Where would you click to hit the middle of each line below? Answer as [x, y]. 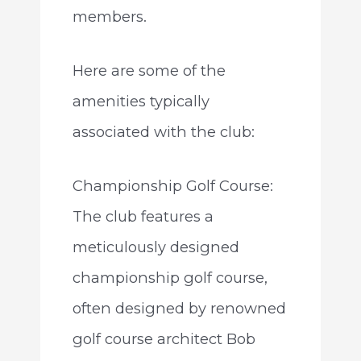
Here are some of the [149, 70]
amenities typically [141, 101]
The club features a [143, 216]
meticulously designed [156, 247]
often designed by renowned [179, 308]
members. [109, 16]
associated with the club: [163, 131]
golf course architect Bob [164, 338]
